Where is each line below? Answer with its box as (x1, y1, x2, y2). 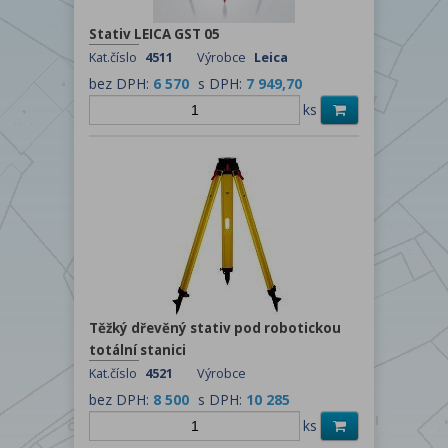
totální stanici (89, 340, 186, 359)
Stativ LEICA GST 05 (89, 24, 220, 43)
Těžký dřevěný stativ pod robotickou (89, 318, 341, 337)
